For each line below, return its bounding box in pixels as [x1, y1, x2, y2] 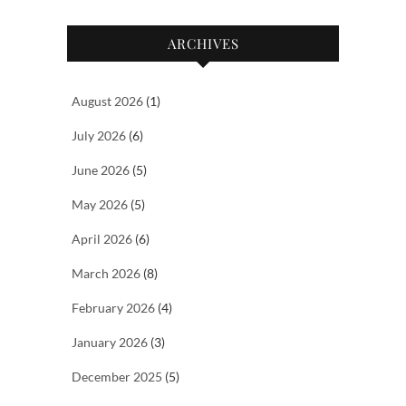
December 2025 [72, 369, 162, 385]
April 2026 [72, 231, 132, 247]
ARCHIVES [167, 34, 239, 53]
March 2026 [72, 266, 140, 282]
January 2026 [72, 334, 148, 351]
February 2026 [72, 300, 155, 316]
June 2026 [72, 162, 130, 179]
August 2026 [72, 93, 143, 110]
